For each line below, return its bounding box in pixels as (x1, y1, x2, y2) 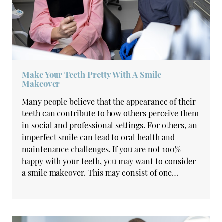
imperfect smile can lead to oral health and (22, 132, 175, 142)
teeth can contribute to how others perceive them (22, 108, 199, 118)
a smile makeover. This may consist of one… (22, 167, 179, 178)
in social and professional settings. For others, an (22, 120, 198, 130)
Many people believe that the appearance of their (22, 96, 196, 107)
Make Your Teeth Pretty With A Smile (22, 69, 162, 80)
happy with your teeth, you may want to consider (22, 156, 196, 166)
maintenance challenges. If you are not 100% (22, 144, 181, 154)
